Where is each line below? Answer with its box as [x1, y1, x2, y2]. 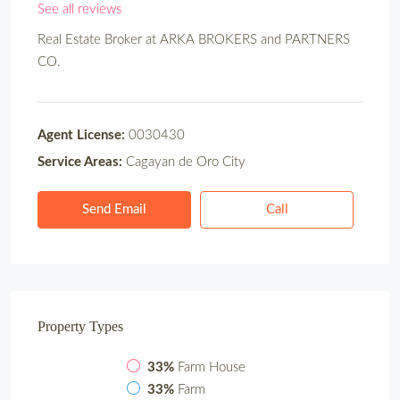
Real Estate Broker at [37, 33, 160, 47]
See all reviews [37, 3, 121, 17]
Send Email [82, 203, 146, 217]
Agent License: [37, 129, 125, 143]
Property [37, 319, 86, 335]
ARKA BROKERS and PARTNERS [160, 33, 350, 47]
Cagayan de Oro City [122, 155, 246, 170]
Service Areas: [37, 155, 122, 170]
